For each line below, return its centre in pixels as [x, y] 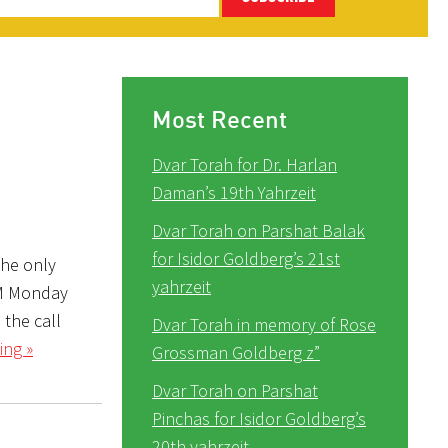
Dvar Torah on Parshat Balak [258, 230]
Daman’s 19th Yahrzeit [234, 192]
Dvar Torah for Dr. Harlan [244, 164]
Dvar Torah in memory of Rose [264, 324]
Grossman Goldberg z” [236, 352]
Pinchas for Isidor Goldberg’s [259, 418]
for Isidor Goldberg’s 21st [246, 258]
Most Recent [219, 118]
